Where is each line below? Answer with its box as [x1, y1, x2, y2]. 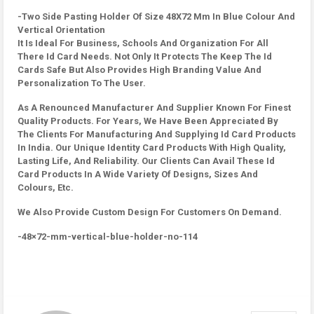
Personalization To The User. [18, 78, 146, 88]
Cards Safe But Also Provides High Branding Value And [18, 64, 261, 75]
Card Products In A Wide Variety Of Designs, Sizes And [18, 169, 258, 179]
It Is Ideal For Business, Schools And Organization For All [18, 38, 268, 48]
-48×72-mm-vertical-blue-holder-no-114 [18, 231, 198, 242]
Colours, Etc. [18, 182, 74, 193]
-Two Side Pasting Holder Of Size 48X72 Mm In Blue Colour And [18, 11, 295, 22]
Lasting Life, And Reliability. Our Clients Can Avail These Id [18, 156, 275, 166]
